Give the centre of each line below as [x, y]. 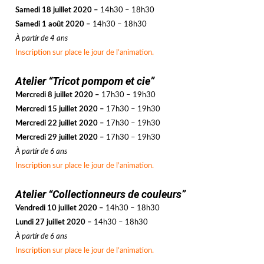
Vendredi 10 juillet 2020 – [60, 209]
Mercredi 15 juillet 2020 [57, 110]
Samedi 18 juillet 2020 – [58, 11]
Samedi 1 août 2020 [50, 25]
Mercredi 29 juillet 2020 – [61, 138]
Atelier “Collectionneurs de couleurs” [101, 194]
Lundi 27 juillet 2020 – [54, 223]
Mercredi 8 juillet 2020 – [59, 95]
